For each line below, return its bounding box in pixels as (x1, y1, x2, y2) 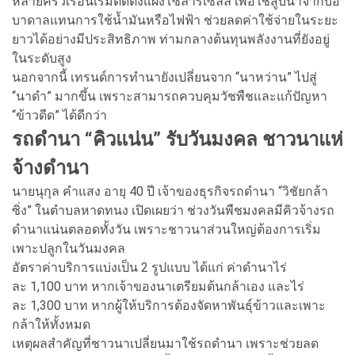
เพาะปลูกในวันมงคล (12, 240, 125, 256)
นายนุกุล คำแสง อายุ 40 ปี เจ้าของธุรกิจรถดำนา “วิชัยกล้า (12, 183, 328, 199)
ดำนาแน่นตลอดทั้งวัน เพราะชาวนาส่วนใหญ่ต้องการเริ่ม (12, 221, 321, 237)
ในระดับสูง (12, 50, 71, 66)
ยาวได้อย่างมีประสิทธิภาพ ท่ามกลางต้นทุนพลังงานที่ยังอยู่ (12, 31, 330, 47)
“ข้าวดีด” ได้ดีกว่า (12, 107, 107, 123)
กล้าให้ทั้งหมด (12, 316, 90, 332)
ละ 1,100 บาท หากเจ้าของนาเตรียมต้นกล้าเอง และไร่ (12, 278, 304, 294)
